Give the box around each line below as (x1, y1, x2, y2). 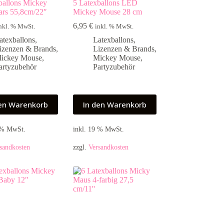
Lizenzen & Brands (93, 44, 155, 53)
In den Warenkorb (83, 99, 147, 110)
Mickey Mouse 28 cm (73, 7, 142, 16)
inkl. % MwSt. (95, 23, 134, 30)
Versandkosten (88, 143, 129, 151)
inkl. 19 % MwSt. (73, 125, 124, 133)
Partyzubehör (93, 62, 135, 71)
